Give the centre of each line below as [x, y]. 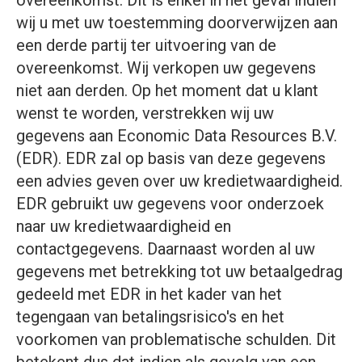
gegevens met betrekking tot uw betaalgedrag [179, 271]
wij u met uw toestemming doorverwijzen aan [177, 23]
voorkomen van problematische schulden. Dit [176, 339]
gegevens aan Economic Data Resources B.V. [177, 136]
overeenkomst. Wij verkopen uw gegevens [166, 68]
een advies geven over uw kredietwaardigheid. [179, 181]
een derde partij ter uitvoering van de [146, 45]
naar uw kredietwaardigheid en [124, 226]
